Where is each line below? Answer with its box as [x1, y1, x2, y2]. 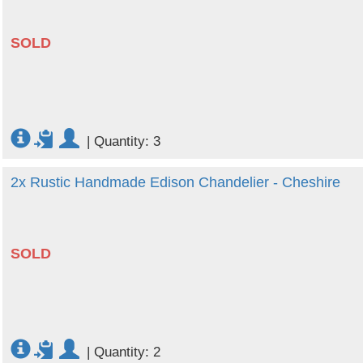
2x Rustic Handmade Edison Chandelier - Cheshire [11, 174, 340, 190]
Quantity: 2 [94, 344, 160, 360]
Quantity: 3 [94, 134, 160, 149]
